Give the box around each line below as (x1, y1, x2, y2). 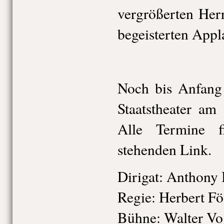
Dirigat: (117, 166, 163, 186)
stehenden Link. (117, 139, 211, 159)
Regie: (117, 187, 155, 206)
